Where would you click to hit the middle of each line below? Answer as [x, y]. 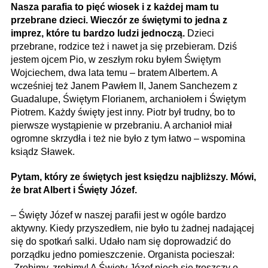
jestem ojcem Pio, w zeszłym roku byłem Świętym [116, 59]
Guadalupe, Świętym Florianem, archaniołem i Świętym [128, 99]
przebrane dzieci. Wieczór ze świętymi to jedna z [119, 20]
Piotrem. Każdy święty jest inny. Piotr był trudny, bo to [123, 112]
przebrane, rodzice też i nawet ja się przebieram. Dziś [124, 46]
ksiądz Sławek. [43, 151]
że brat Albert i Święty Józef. [74, 190]
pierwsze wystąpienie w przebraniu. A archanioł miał [121, 125]
